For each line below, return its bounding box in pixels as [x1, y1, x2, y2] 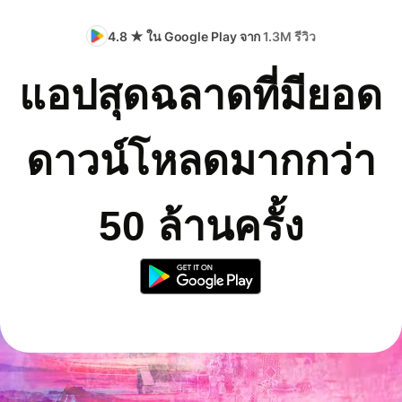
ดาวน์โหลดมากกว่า [25, 136, 376, 184]
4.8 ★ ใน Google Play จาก [108, 28, 264, 44]
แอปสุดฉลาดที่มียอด [19, 71, 382, 118]
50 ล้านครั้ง [98, 202, 303, 249]
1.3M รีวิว [263, 28, 316, 44]
